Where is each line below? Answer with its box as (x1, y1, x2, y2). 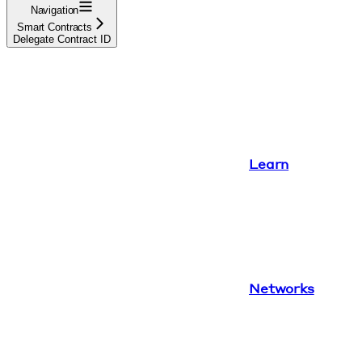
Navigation (30, 3, 79, 16)
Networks (249, 279, 314, 297)
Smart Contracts (17, 20, 92, 33)
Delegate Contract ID (13, 32, 111, 45)
